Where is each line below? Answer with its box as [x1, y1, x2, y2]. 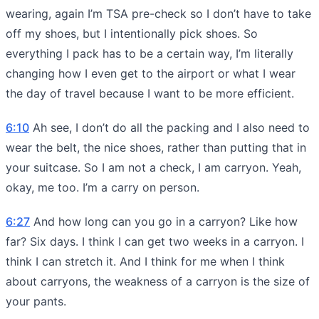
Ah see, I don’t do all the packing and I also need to [29, 120, 310, 135]
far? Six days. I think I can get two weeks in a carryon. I [6, 234, 304, 249]
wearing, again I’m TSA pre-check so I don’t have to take [6, 6, 311, 21]
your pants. [6, 293, 66, 308]
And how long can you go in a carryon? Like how [30, 214, 298, 229]
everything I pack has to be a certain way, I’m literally [6, 46, 293, 61]
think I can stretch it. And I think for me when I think [6, 253, 285, 268]
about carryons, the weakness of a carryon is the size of [6, 273, 310, 288]
